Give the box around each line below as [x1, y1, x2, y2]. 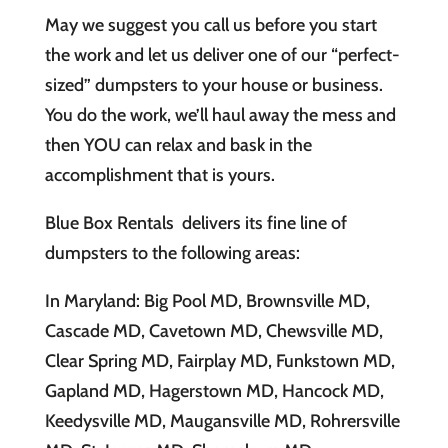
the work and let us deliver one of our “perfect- [44, 44, 400, 67]
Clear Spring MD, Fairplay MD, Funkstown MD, [44, 350, 395, 373]
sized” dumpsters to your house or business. [44, 74, 383, 97]
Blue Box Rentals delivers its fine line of [44, 212, 347, 235]
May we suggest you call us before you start [44, 14, 377, 37]
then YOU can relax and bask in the [44, 134, 312, 157]
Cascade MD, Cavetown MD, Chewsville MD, [44, 320, 383, 343]
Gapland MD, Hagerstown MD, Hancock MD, [44, 380, 384, 403]
